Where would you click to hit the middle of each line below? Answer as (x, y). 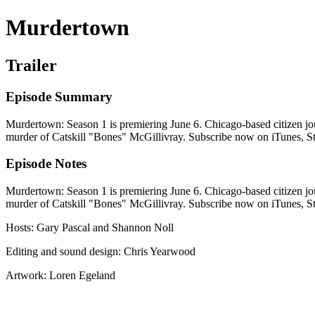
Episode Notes (46, 164)
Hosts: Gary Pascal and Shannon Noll (90, 227)
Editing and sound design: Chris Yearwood (101, 251)
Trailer (31, 65)
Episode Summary (59, 96)
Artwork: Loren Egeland (60, 275)
